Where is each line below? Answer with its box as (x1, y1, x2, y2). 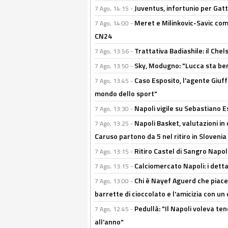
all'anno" (95, 216, 124, 227)
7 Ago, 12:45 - (95, 204, 134, 214)
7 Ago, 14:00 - (95, 18, 134, 28)
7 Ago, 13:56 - (95, 46, 134, 56)
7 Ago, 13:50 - (95, 61, 134, 71)
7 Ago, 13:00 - (95, 176, 134, 186)
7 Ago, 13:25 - (95, 119, 134, 128)
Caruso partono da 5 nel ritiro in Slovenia (95, 131, 226, 141)
